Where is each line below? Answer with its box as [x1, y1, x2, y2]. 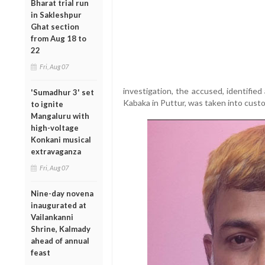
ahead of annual [31, 235, 89, 245]
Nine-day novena [31, 188, 93, 198]
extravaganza [31, 146, 81, 156]
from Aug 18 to [31, 33, 86, 43]
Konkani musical [31, 134, 91, 144]
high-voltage [31, 122, 79, 132]
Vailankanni [31, 212, 73, 222]
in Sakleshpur [31, 9, 82, 20]
